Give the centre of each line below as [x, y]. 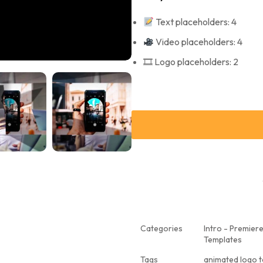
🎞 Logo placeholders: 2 [191, 62]
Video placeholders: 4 [198, 42]
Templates [223, 240]
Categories [161, 228]
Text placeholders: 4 [195, 22]
